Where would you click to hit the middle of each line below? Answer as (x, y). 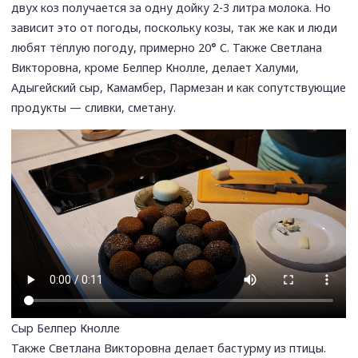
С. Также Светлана (270, 47)
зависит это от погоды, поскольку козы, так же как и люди (175, 27)
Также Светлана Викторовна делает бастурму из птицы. (169, 348)
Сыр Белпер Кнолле (66, 328)
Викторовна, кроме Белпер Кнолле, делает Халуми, (155, 67)
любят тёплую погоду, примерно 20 (111, 47)
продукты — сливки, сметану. (94, 107)
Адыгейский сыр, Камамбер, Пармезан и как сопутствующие (179, 87)
